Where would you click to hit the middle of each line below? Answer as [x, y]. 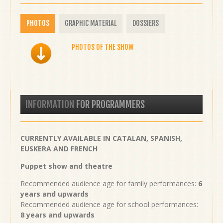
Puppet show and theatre [66, 166]
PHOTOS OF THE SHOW [103, 47]
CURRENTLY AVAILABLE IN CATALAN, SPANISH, [101, 138]
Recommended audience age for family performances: [109, 183]
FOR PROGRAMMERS [110, 104]
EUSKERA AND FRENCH [59, 148]
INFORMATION [50, 104]
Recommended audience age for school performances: [109, 204]
